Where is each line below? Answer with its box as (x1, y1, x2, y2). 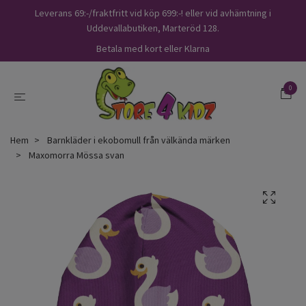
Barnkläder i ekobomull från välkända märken (47, 133, 230, 146)
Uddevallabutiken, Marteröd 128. (87, 22, 219, 34)
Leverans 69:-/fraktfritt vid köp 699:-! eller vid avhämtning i (35, 7, 271, 19)
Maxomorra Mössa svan (27, 148, 124, 161)
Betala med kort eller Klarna (96, 42, 210, 55)
